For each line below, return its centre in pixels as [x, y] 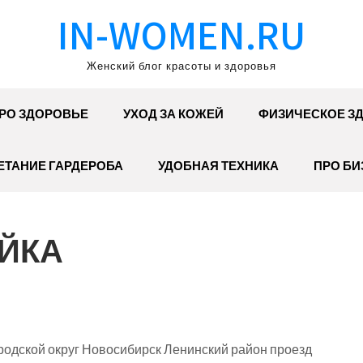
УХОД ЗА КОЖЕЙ [173, 114]
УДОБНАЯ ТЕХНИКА [218, 166]
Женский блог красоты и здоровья [181, 66]
